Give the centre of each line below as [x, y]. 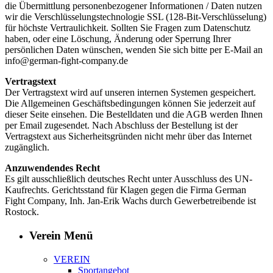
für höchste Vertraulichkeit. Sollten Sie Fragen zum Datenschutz [128, 28]
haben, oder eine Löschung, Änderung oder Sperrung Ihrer [118, 39]
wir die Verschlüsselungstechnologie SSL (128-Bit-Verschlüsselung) [136, 17]
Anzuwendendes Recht [52, 168]
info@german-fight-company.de [66, 61]
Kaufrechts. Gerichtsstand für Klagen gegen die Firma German [126, 190]
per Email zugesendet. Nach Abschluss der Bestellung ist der [121, 126]
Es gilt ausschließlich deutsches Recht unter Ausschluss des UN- [129, 179]
